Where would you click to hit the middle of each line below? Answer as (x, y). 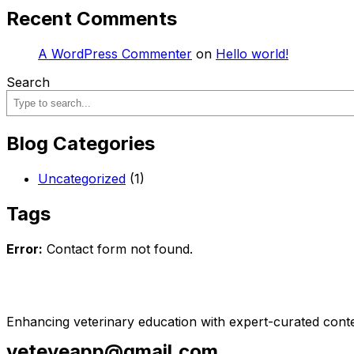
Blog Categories (81, 144)
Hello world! (252, 54)
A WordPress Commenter (115, 54)
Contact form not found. (118, 249)
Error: (24, 249)
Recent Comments (92, 19)
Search (28, 83)
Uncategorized (82, 178)
